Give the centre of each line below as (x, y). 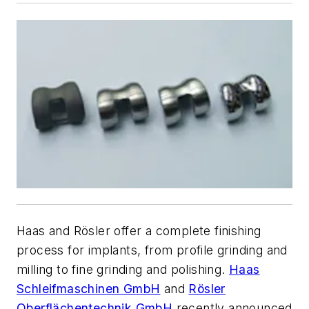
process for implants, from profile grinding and (152, 250)
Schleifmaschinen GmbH (89, 289)
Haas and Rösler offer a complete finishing (139, 231)
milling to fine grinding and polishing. (123, 270)
